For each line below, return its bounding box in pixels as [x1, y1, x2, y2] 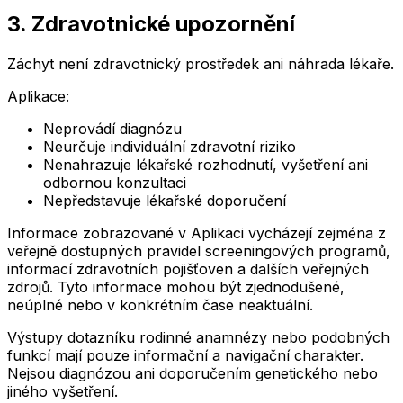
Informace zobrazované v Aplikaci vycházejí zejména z [7, 224, 386, 243]
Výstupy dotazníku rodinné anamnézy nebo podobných [7, 328, 390, 347]
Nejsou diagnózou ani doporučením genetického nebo [7, 364, 378, 383]
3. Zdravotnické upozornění [7, 11, 295, 38]
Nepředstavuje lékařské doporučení [43, 192, 286, 210]
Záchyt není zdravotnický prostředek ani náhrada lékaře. [7, 55, 394, 74]
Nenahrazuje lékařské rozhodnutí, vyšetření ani [43, 156, 368, 175]
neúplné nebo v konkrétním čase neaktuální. [7, 296, 313, 315]
